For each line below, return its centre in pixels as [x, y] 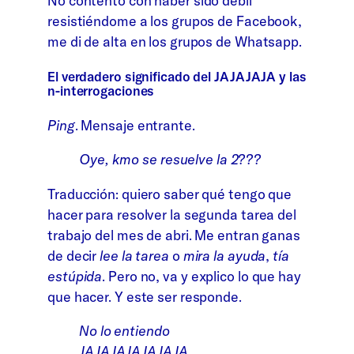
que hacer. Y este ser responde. [145, 296]
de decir [74, 255]
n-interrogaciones [101, 90]
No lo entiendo [124, 331]
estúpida [75, 276]
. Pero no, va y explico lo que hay [201, 276]
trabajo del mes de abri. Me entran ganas [174, 235]
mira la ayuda [224, 255]
